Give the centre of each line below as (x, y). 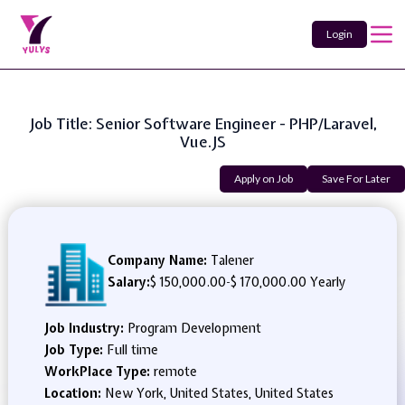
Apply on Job (264, 179)
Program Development (194, 328)
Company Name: (157, 260)
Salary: (128, 282)
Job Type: (75, 350)
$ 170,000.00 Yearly (287, 282)
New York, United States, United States (219, 393)
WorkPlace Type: (99, 372)
